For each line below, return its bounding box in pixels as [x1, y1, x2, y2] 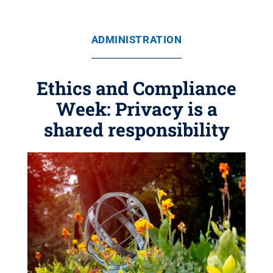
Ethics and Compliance [37, 76, 236, 100]
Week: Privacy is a [55, 97, 218, 121]
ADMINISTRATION [91, 34, 182, 46]
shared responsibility [43, 118, 230, 141]
